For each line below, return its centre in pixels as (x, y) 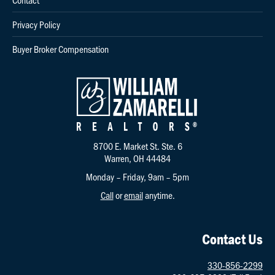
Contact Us (232, 239)
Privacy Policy (36, 24)
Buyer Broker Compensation (60, 48)
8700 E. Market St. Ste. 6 (137, 145)
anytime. (159, 195)
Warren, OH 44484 (137, 158)
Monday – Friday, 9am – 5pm (137, 176)
